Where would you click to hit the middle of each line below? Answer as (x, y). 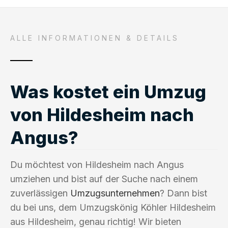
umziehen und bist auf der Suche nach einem (104, 179)
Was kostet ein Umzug (108, 91)
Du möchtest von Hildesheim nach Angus (97, 164)
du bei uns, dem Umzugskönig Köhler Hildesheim (113, 207)
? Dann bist (183, 193)
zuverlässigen (40, 193)
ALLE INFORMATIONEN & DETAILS (95, 38)
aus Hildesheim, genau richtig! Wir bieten (96, 221)
